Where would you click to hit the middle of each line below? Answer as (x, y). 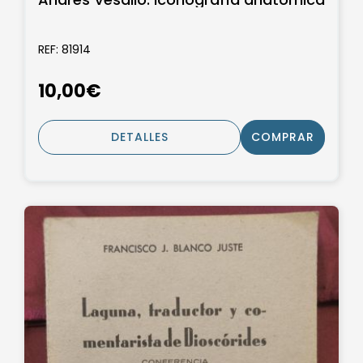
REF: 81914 (64, 49)
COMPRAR (283, 137)
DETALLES (139, 137)
